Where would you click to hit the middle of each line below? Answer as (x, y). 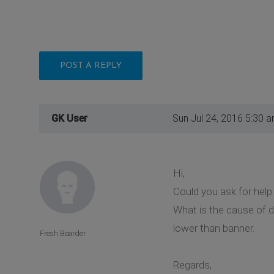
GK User (69, 118)
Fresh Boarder (63, 234)
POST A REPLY (91, 65)
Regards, (192, 265)
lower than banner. (214, 228)
